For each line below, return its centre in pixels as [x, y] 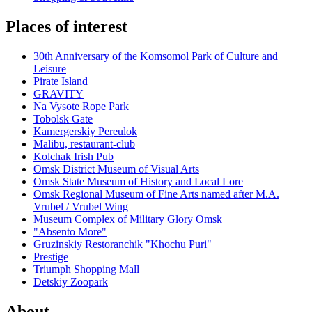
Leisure [50, 69]
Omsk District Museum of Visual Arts [116, 169]
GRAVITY [58, 94]
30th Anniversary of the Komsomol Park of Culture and [156, 56]
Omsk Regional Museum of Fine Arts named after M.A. [156, 194]
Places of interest [67, 27]
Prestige [51, 257]
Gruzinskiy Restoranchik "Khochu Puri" [123, 244]
